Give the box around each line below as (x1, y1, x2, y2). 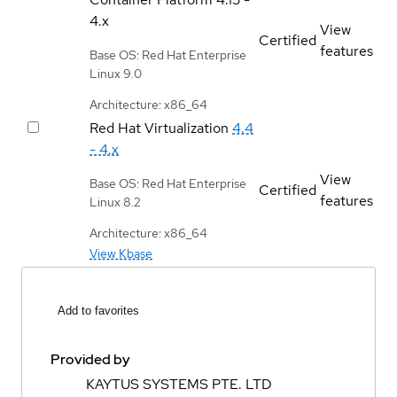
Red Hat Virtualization (90, 118, 229, 137)
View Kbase (90, 245, 152, 261)
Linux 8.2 (90, 193, 141, 210)
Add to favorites (58, 304, 139, 318)
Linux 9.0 (90, 65, 142, 82)
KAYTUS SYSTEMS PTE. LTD (86, 375, 272, 394)
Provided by (51, 350, 130, 370)
